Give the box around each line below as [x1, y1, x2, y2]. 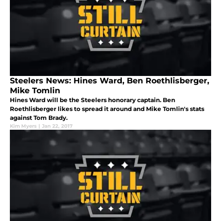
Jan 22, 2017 [42, 123, 73, 130]
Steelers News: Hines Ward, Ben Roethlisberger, [10, 76, 209, 86]
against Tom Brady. [10, 114, 68, 122]
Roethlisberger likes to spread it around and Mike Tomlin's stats [10, 105, 204, 113]
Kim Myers [10, 123, 37, 130]
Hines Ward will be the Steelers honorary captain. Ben [10, 96, 175, 104]
